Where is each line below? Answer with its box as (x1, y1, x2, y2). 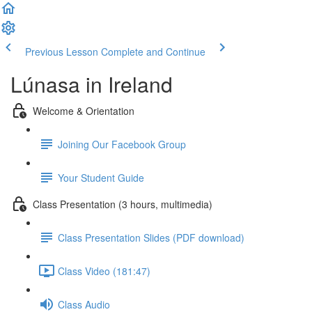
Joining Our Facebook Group (58, 136, 186, 151)
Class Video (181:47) (58, 263, 150, 278)
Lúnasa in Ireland (10, 69, 173, 99)
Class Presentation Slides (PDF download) (58, 230, 244, 244)
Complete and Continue (101, 45, 205, 58)
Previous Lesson (25, 45, 98, 58)
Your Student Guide (58, 170, 144, 185)
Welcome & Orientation (33, 103, 134, 118)
